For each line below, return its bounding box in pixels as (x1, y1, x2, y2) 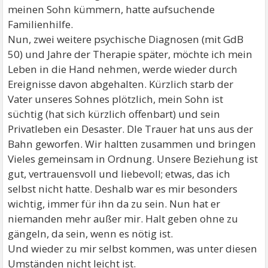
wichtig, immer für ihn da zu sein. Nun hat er (8, 197, 221, 211)
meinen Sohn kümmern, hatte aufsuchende (8, 2, 215, 16)
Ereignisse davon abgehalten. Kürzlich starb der (8, 77, 234, 91)
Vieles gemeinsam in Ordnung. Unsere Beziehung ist (8, 152, 258, 166)
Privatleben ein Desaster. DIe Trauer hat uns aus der (8, 122, 254, 136)
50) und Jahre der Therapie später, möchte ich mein (8, 47, 253, 61)
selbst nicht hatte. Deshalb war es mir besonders (8, 182, 238, 196)
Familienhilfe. (8, 17, 74, 31)
